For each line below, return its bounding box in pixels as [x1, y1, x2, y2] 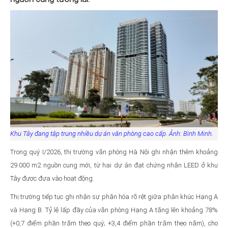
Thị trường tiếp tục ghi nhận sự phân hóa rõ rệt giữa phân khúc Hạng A [10, 192, 218, 201]
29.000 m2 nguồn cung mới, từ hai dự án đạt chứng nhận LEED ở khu [10, 161, 218, 169]
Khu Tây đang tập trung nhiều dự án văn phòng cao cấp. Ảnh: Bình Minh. [10, 129, 213, 137]
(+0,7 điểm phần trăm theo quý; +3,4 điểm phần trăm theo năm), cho [10, 219, 218, 227]
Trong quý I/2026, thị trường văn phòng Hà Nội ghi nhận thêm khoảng [10, 148, 218, 156]
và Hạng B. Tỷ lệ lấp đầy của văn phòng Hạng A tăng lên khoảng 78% [10, 206, 218, 214]
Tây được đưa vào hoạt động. [10, 174, 94, 182]
